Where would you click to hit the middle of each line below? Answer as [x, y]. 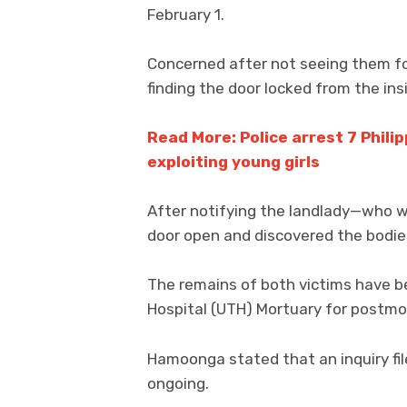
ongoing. [178, 383]
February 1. [186, 14]
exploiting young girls [233, 161]
